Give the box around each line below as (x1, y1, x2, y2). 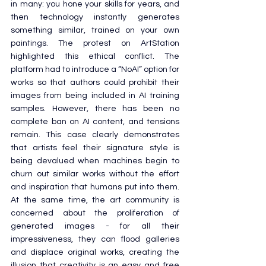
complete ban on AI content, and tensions (11, 117, 179, 126)
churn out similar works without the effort (11, 169, 179, 178)
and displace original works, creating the (11, 248, 179, 256)
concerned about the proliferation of (11, 208, 179, 217)
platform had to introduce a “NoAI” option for (11, 65, 179, 74)
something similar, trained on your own (11, 26, 179, 34)
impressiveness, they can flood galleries (11, 235, 179, 243)
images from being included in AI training (11, 91, 179, 100)
